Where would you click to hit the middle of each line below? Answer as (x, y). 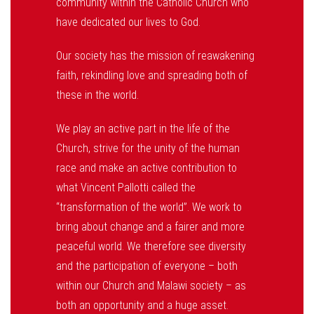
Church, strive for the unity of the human (148, 148)
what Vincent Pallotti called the (126, 187)
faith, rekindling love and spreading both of (152, 75)
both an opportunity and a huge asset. (142, 305)
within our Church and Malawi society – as (151, 286)
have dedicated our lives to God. (128, 22)
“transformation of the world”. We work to (149, 207)
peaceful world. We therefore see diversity (151, 246)
